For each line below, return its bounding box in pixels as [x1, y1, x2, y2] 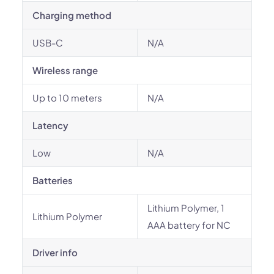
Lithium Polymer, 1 [147, 202, 224, 213]
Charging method [32, 9, 111, 21]
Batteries [32, 174, 73, 186]
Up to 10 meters [32, 92, 102, 103]
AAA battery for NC [147, 219, 231, 231]
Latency [32, 119, 68, 131]
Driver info [32, 246, 78, 258]
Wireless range [32, 64, 98, 76]
